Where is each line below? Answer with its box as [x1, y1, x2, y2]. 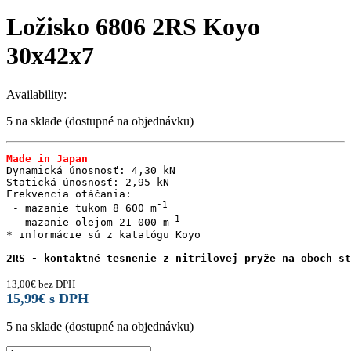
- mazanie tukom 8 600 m [6, 202, 157, 215]
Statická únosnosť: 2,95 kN [6, 175, 169, 188]
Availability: [6, 87, 67, 101]
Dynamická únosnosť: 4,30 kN [6, 164, 175, 176]
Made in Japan [6, 152, 88, 165]
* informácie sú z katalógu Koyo [6, 228, 201, 241]
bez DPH [36, 277, 75, 290]
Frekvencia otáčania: [6, 187, 132, 200]
